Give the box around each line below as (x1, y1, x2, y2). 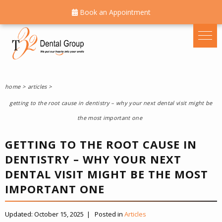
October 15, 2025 (34, 210, 84, 219)
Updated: (5, 210, 34, 219)
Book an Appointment (77, 7, 151, 17)
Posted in (95, 210, 124, 219)
